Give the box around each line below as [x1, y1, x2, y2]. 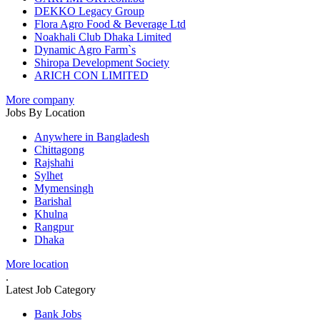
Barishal [34, 195, 71, 207]
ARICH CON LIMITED [34, 69, 149, 81]
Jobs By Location [6, 106, 85, 119]
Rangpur [34, 221, 74, 233]
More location [6, 258, 69, 270]
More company [6, 94, 74, 106]
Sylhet [34, 169, 63, 181]
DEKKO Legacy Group [34, 5, 144, 17]
